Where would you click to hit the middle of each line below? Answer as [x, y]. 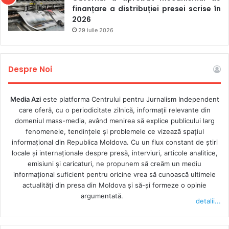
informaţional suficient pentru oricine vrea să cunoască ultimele [114, 174]
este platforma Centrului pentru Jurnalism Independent [130, 99]
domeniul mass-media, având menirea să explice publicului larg [114, 120]
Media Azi [25, 99]
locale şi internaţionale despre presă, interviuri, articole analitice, [114, 153]
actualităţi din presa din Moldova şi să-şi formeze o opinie [114, 185]
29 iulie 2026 [96, 30]
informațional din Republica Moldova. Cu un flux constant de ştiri [114, 142]
